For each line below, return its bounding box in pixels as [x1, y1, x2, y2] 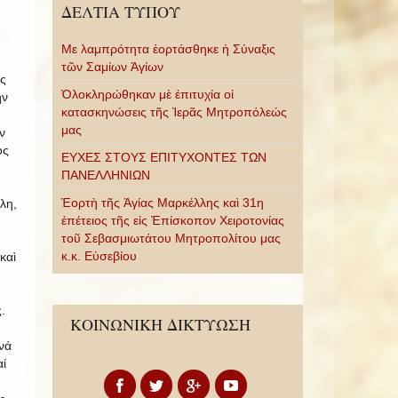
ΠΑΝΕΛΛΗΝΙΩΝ [60, 168, 150, 182]
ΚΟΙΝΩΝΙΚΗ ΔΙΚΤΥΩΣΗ [69, 314, 251, 335]
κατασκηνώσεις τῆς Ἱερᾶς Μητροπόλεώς [60, 105, 287, 119]
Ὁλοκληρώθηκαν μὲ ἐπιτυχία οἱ [60, 87, 234, 101]
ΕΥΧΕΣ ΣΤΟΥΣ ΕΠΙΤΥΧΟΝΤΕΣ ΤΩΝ [60, 150, 267, 164]
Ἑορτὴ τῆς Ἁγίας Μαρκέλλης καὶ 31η [60, 195, 264, 210]
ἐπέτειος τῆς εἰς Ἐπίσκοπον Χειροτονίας [60, 213, 284, 227]
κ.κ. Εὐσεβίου [60, 249, 137, 263]
